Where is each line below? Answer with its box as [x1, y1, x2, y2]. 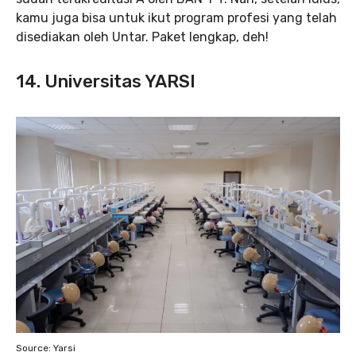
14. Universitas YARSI [16, 71, 195, 93]
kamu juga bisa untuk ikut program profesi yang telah [16, 10, 337, 26]
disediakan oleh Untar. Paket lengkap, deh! [16, 29, 269, 45]
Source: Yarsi [16, 342, 75, 354]
